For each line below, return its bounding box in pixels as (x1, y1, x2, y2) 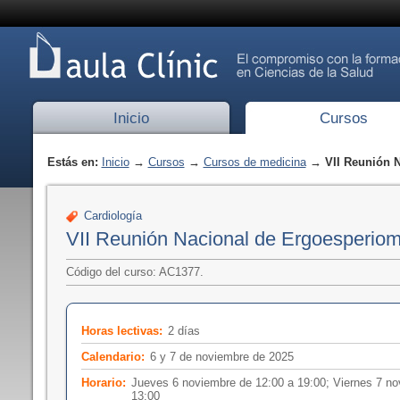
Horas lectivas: (80, 323, 162, 337)
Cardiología (83, 208, 142, 222)
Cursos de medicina (203, 155, 306, 169)
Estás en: (46, 155, 102, 169)
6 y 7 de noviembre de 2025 (150, 349, 294, 363)
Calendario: (80, 349, 145, 363)
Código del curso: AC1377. (65, 265, 204, 279)
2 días (168, 323, 200, 337)
